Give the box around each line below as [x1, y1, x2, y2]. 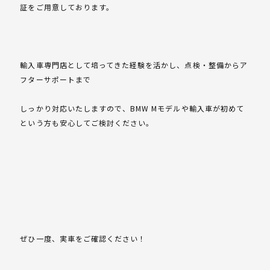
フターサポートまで [20, 74, 91, 84]
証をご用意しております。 [20, 1, 115, 12]
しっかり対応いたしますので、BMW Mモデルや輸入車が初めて [20, 102, 244, 113]
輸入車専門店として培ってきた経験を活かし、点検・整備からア [20, 59, 248, 70]
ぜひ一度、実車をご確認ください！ [20, 233, 146, 243]
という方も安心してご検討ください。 [20, 117, 154, 128]
